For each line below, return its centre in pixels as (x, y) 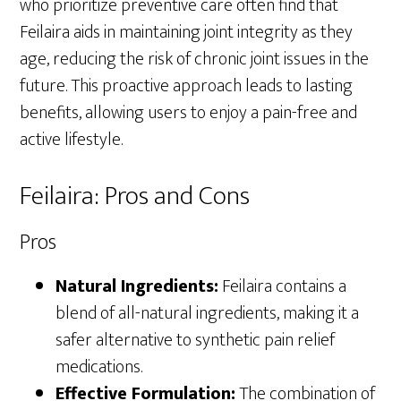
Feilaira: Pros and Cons (135, 196)
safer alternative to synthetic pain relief (196, 340)
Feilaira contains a (283, 286)
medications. (99, 367)
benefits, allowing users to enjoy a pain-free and (189, 112)
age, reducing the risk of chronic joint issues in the (195, 59)
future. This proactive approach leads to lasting (187, 85)
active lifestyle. (72, 139)
